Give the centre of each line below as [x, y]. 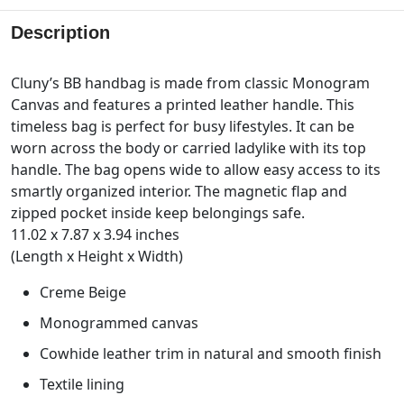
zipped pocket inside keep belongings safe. [158, 212]
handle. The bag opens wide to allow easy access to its [196, 169]
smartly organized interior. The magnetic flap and [179, 191]
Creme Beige [83, 292]
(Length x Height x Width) [97, 256]
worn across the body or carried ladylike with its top [188, 147]
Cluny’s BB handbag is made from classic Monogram [190, 83]
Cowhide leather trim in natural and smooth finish [211, 353]
